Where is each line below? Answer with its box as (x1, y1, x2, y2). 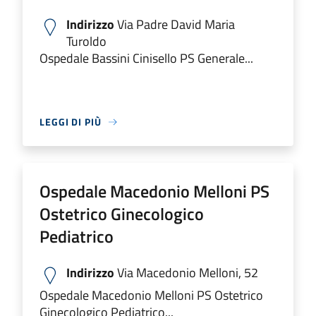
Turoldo (66, 32, 107, 51)
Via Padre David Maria (114, 15, 235, 34)
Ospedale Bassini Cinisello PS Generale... (39, 49, 253, 68)
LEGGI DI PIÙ (39, 114, 102, 129)
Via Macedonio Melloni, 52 (114, 263, 258, 282)
